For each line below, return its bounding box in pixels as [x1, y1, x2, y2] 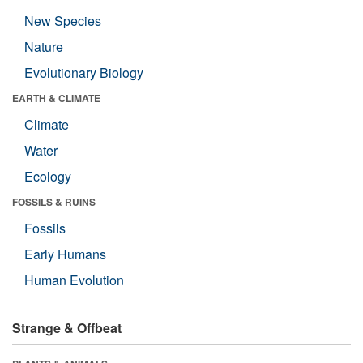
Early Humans [24, 244, 106, 263]
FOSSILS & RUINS [12, 194, 96, 209]
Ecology [24, 166, 71, 186]
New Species [24, 11, 101, 30]
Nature [24, 36, 63, 56]
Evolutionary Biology [24, 62, 143, 82]
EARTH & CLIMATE [12, 90, 100, 105]
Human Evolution [24, 270, 124, 289]
